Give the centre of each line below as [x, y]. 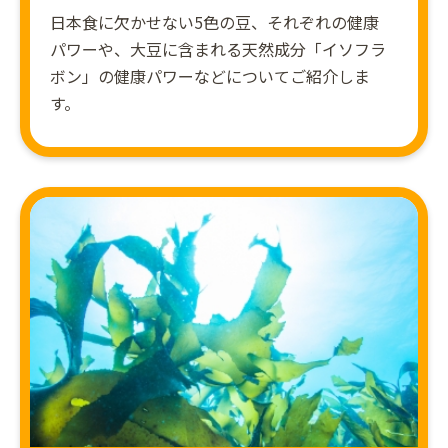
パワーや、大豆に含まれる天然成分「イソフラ [218, 49]
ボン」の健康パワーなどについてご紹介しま [210, 76]
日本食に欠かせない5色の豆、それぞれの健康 [214, 22]
